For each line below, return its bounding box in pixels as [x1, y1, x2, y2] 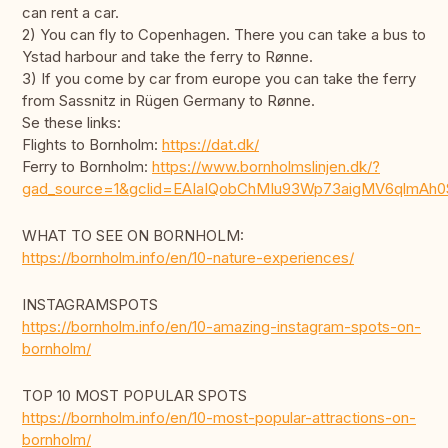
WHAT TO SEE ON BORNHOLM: [22, 226, 244, 246]
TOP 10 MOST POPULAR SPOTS [22, 386, 247, 406]
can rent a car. [22, 3, 119, 23]
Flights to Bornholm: [22, 135, 162, 155]
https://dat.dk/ [162, 135, 259, 155]
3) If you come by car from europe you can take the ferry [22, 69, 416, 89]
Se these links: [22, 113, 121, 133]
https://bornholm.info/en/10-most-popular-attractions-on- [22, 408, 416, 428]
